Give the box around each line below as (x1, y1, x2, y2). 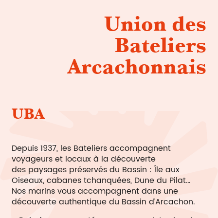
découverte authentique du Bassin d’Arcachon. (12, 196, 195, 208)
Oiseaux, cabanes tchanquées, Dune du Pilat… (12, 174, 191, 187)
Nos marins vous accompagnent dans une (12, 185, 178, 198)
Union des (104, 12, 206, 36)
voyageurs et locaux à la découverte (12, 153, 156, 165)
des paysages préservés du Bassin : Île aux (12, 163, 180, 176)
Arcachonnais (68, 54, 206, 79)
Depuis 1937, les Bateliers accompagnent (12, 142, 171, 155)
